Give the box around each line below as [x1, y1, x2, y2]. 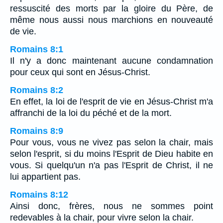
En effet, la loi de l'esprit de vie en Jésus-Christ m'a [10, 96, 213, 107]
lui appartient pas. [10, 171, 81, 182]
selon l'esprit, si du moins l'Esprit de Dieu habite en [10, 148, 213, 159]
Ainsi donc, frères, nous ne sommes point [10, 201, 213, 211]
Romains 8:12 [10, 189, 68, 200]
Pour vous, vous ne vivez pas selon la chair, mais [10, 137, 213, 147]
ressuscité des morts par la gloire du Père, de [10, 3, 213, 13]
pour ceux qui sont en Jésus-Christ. [10, 67, 150, 77]
